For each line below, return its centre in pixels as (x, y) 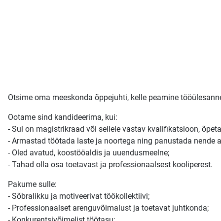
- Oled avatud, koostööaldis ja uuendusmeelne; (89, 152)
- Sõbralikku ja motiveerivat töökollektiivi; (79, 196)
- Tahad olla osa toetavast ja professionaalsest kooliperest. (110, 164)
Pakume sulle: (32, 184)
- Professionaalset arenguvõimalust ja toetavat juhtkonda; (108, 208)
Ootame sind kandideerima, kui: (63, 117)
